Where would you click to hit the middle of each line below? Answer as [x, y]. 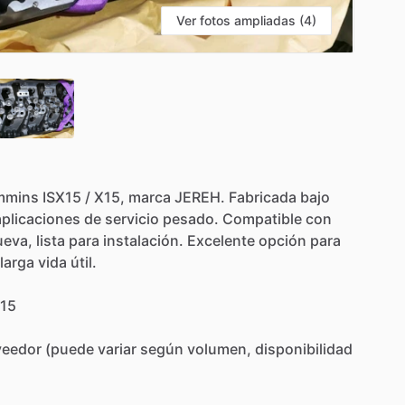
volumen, [219, 348]
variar [117, 348]
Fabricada [263, 197]
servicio [132, 218]
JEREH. [200, 197]
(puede [70, 348]
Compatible [262, 218]
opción [283, 240]
